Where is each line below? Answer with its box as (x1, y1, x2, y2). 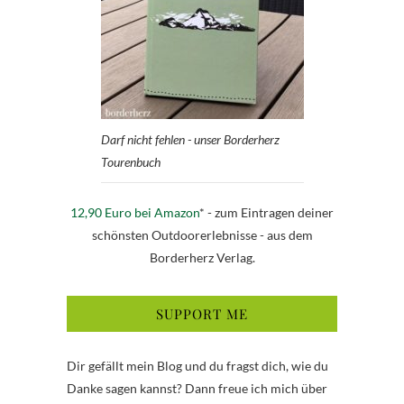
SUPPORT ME (156, 304, 248, 323)
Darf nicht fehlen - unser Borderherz (100, 131, 280, 147)
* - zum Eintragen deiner (199, 204, 334, 220)
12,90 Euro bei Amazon (70, 204, 199, 220)
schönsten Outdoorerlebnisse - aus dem (91, 226, 313, 243)
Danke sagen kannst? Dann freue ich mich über (67, 380, 327, 396)
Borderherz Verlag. (149, 249, 255, 265)
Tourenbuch (100, 153, 161, 170)
